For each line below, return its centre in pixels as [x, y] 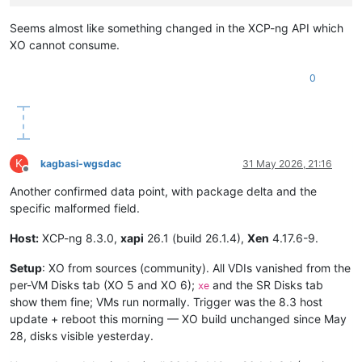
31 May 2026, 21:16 [287, 164]
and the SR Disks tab [266, 285]
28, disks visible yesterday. [82, 336]
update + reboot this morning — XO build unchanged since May [178, 319]
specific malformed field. [75, 208]
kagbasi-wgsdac [81, 164]
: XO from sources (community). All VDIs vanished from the [196, 268]
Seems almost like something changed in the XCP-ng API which [177, 28]
